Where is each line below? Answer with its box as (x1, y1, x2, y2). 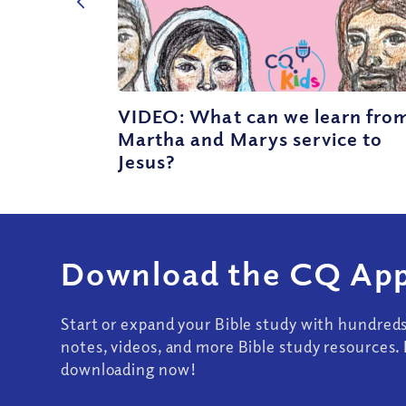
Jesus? (118, 149, 177, 173)
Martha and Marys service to (118, 126, 383, 150)
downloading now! (61, 359, 197, 380)
